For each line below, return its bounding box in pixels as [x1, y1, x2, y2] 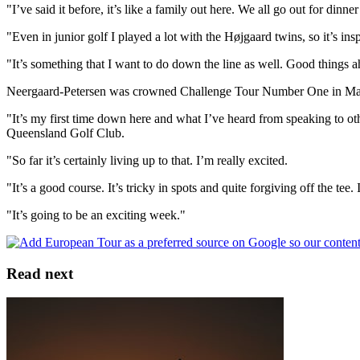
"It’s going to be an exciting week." [6, 207, 186, 222]
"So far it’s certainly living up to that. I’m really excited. [6, 153, 288, 167]
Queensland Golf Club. [6, 125, 125, 140]
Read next [6, 264, 73, 282]
